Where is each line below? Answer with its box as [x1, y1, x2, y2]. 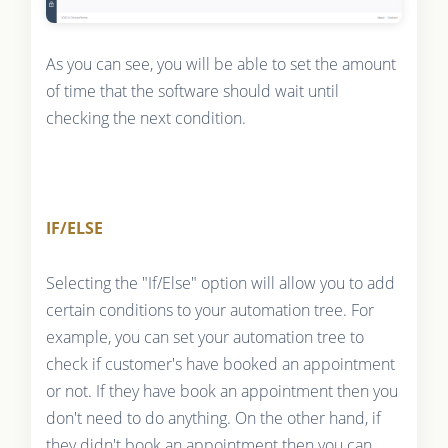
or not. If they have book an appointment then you [45, 379, 398, 402]
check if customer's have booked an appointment [45, 352, 395, 375]
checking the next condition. [45, 106, 246, 129]
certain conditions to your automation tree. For [45, 298, 374, 321]
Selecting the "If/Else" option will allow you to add [45, 271, 395, 294]
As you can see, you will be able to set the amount [45, 52, 396, 75]
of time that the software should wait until [45, 79, 339, 102]
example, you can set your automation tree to [45, 325, 364, 348]
